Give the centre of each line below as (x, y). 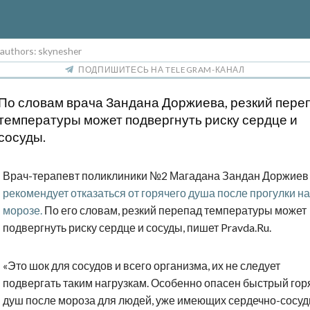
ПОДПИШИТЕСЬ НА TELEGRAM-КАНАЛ (162, 70)
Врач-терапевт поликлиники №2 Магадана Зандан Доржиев (156, 176)
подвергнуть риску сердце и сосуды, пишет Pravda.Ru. (137, 228)
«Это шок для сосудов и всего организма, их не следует (142, 266)
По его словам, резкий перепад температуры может (174, 210)
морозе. (22, 210)
